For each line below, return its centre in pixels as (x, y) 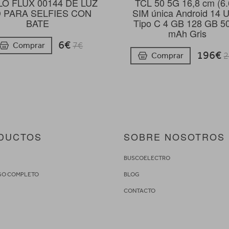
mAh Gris (187, 33)
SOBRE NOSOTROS (174, 136)
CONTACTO (139, 190)
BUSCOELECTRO (147, 158)
